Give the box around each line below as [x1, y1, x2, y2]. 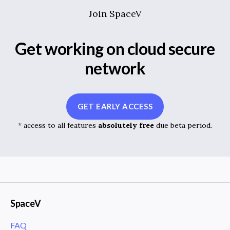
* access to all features [18, 120, 98, 130]
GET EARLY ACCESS [77, 102, 153, 111]
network [84, 57, 146, 78]
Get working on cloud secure [14, 38, 216, 59]
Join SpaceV [88, 7, 142, 20]
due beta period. [154, 120, 212, 130]
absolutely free [98, 120, 154, 130]
